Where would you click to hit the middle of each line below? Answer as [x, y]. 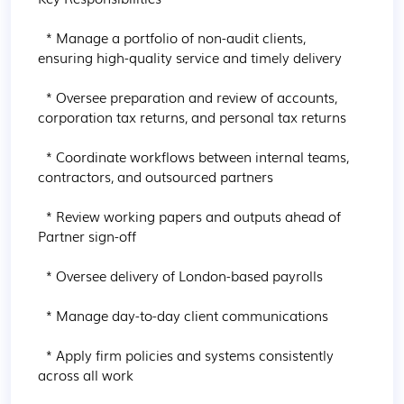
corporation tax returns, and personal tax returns [192, 116]
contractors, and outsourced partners [156, 176]
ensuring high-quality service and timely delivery [190, 57]
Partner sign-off [87, 235]
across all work [86, 374]
